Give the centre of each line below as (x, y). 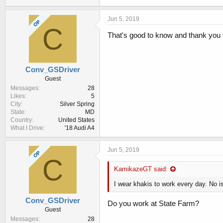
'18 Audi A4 (80, 128)
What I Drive (27, 128)
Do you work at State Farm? (153, 203)
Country (21, 120)
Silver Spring (77, 104)
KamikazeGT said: (141, 169)
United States (76, 120)
